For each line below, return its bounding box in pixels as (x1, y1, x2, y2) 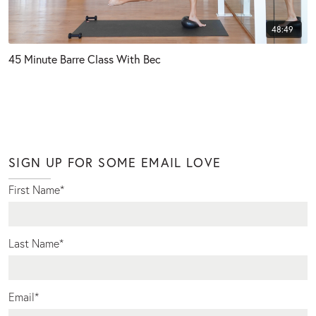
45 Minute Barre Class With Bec (8, 51, 161, 67)
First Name (8, 182, 60, 197)
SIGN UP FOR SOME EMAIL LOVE (8, 154, 221, 171)
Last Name (8, 236, 59, 251)
